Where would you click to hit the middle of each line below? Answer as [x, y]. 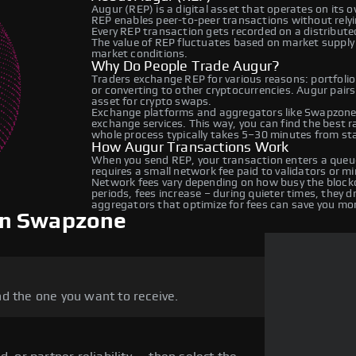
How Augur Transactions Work [190, 147]
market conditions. [140, 54]
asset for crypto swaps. [152, 101]
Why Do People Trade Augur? [186, 66]
